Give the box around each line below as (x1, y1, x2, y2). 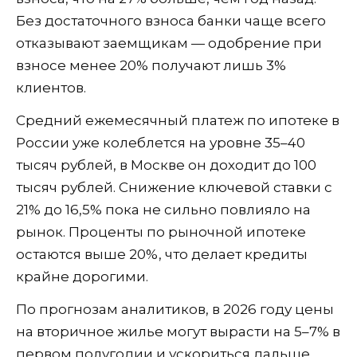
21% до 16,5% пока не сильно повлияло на (16, 202, 311, 218)
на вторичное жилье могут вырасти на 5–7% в (16, 324, 340, 340)
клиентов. (16, 80, 86, 96)
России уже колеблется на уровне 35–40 (16, 135, 305, 151)
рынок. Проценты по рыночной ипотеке (16, 224, 306, 241)
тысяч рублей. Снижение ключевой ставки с (16, 179, 332, 196)
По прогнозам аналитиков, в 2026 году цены (16, 301, 334, 318)
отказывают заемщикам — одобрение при (16, 35, 322, 52)
